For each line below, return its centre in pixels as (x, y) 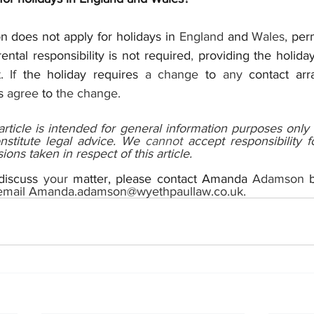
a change (175, 74)
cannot (166, 141)
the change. (88, 93)
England (203, 36)
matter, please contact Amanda (163, 179)
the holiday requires (84, 74)
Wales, (272, 36)
